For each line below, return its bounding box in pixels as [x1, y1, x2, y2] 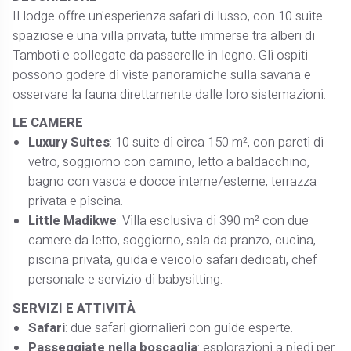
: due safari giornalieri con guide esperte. [65, 318, 294, 338]
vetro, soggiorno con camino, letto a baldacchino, [28, 153, 310, 172]
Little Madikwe [28, 212, 118, 231]
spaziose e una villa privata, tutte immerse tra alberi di [13, 27, 316, 46]
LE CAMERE [13, 114, 84, 133]
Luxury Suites [28, 133, 110, 153]
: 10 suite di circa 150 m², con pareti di [110, 133, 324, 153]
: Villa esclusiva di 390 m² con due [117, 212, 309, 231]
